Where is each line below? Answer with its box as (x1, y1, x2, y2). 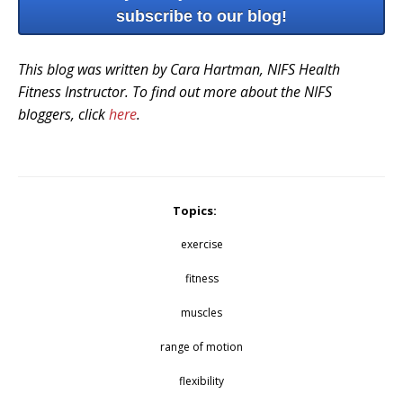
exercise (180, 236, 223, 252)
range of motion (160, 338, 243, 354)
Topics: (173, 201, 217, 219)
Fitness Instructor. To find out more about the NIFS (18, 81, 332, 102)
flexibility (179, 372, 224, 389)
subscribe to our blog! (116, 7, 287, 26)
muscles (181, 304, 222, 320)
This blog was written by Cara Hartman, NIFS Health (18, 58, 340, 79)
